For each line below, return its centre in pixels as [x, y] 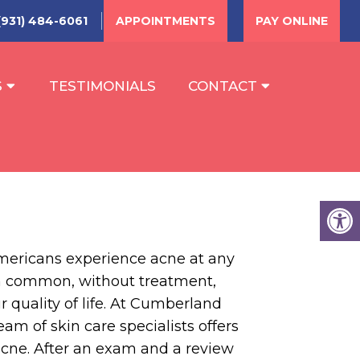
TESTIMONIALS [102, 86]
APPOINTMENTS [166, 21]
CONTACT [223, 86]
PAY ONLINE [292, 21]
